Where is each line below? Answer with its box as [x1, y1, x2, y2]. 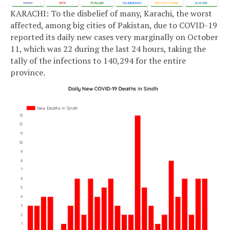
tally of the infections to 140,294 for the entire [10, 55, 186, 67]
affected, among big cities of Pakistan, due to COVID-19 [10, 20, 217, 31]
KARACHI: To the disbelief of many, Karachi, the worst [10, 8, 212, 20]
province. [10, 67, 45, 79]
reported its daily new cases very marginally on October [10, 31, 218, 43]
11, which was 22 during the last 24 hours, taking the [10, 43, 206, 55]
